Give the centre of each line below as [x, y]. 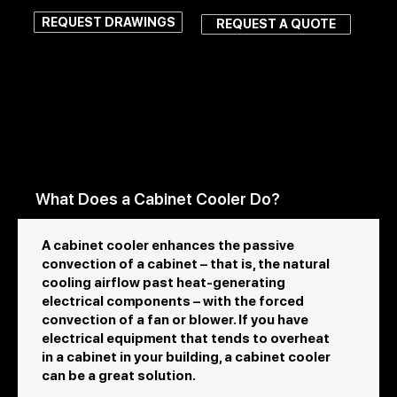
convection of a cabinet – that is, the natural [186, 264]
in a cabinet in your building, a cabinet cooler [187, 357]
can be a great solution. [121, 375]
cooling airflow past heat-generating [164, 282]
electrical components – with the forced [173, 301]
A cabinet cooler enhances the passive [168, 245]
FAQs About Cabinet [151, 120]
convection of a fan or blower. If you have [175, 319]
